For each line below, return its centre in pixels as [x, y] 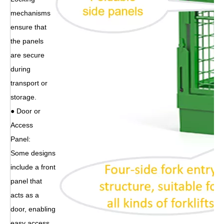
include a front [33, 167]
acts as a [25, 195]
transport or [29, 83]
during [20, 69]
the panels [27, 41]
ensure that [28, 27]
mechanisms [30, 13]
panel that [26, 181]
